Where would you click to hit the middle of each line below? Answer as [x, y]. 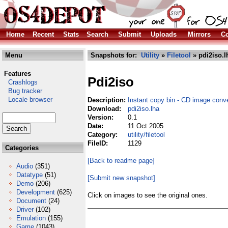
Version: [102, 117]
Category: [104, 135]
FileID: [99, 143]
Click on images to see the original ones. [148, 195]
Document [31, 201]
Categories [21, 148]
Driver [25, 209]
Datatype [30, 175]
